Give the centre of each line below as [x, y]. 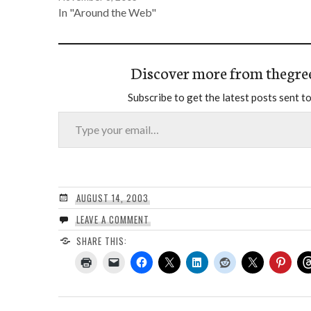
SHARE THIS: [101, 241]
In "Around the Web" [107, 12]
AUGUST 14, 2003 [112, 197]
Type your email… [75, 110]
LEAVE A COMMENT [112, 219]
